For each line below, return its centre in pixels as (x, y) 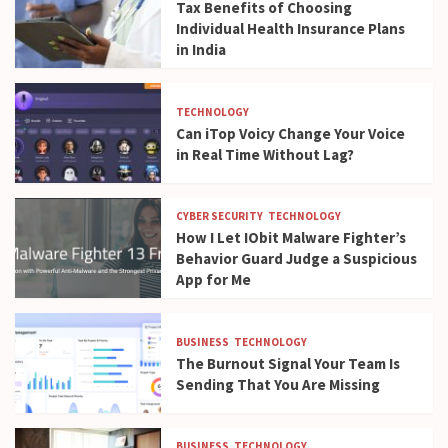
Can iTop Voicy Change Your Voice (291, 133)
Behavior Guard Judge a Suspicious (297, 258)
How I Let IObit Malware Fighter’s (291, 237)
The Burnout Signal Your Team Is (288, 363)
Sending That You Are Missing (278, 384)
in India (201, 49)
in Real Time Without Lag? (265, 154)
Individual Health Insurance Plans (291, 28)
